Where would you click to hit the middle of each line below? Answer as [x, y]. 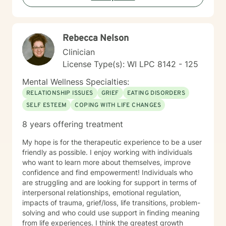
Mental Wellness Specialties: [76, 82]
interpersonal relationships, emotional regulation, [102, 192]
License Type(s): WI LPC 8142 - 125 [130, 64]
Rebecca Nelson [96, 39]
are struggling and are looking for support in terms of [109, 182]
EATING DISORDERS [156, 93]
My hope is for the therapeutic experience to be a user [112, 142]
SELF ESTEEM [47, 105]
